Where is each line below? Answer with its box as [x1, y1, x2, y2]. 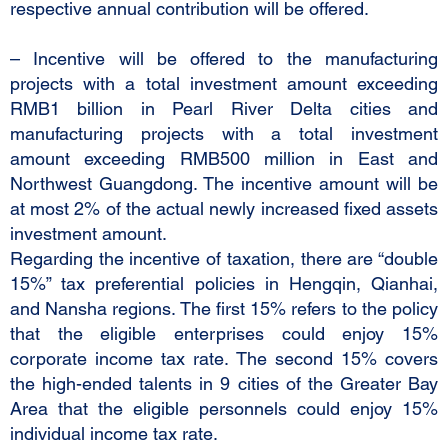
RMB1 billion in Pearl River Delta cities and [10, 98, 438, 119]
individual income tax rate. [10, 423, 218, 444]
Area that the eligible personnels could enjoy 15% [10, 398, 438, 419]
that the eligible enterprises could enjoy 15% [10, 323, 438, 344]
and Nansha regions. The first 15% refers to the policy [10, 298, 438, 319]
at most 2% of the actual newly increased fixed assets [10, 198, 438, 219]
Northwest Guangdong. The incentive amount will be [10, 173, 438, 194]
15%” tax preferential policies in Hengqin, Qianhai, [10, 273, 438, 294]
